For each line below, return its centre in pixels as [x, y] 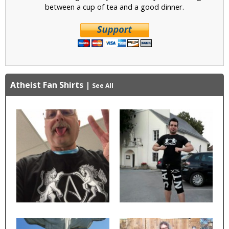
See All [103, 86]
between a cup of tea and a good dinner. [114, 7]
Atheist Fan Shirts [47, 85]
